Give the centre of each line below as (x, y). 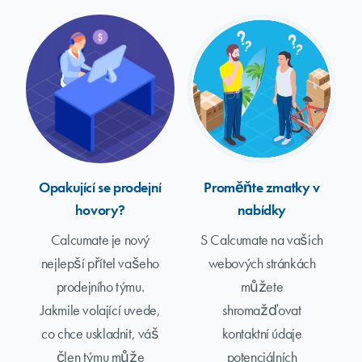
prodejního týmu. (100, 286)
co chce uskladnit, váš (100, 333)
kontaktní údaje (262, 333)
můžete (262, 286)
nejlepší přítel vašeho (100, 263)
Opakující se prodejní (100, 187)
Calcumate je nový (100, 240)
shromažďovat (262, 310)
